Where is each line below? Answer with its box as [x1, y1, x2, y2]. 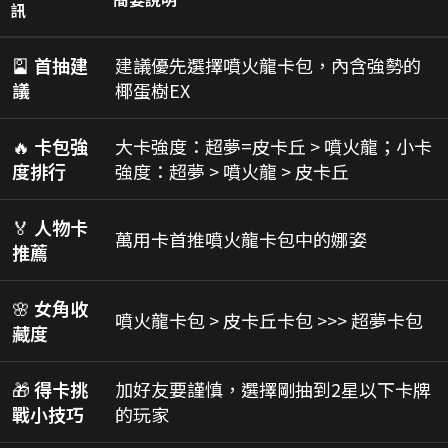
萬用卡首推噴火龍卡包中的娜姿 [115, 225, 367, 252]
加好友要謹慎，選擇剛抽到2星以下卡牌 [115, 375, 431, 402]
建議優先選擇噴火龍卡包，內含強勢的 [115, 51, 421, 78]
